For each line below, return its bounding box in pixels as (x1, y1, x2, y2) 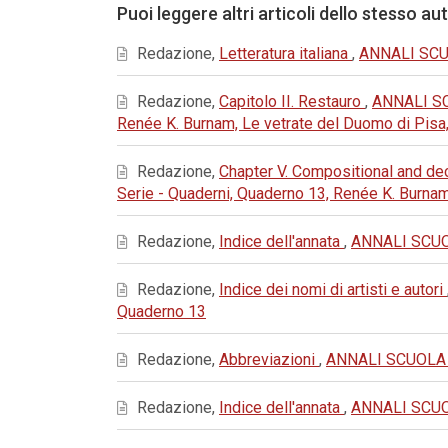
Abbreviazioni (219, 350, 319, 369)
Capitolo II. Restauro (219, 92, 365, 111)
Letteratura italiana (219, 44, 352, 63)
